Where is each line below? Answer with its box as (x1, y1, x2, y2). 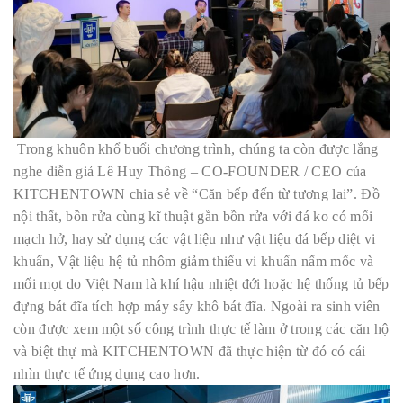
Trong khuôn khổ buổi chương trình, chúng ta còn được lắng (13, 140, 379, 157)
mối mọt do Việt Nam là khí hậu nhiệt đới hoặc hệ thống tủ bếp (13, 275, 390, 291)
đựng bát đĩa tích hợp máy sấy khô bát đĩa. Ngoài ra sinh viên (13, 298, 381, 314)
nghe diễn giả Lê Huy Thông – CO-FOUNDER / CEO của (13, 163, 367, 179)
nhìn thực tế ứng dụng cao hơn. (13, 365, 201, 381)
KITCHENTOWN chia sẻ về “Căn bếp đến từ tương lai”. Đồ (13, 185, 380, 201)
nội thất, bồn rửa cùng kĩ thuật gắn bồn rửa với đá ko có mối (13, 208, 373, 224)
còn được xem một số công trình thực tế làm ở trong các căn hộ (13, 320, 390, 336)
